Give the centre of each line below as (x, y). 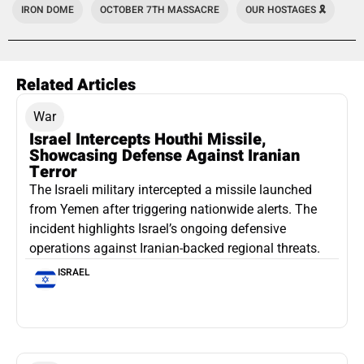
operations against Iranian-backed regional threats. (175, 249)
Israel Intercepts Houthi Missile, (148, 140)
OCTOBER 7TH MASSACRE (160, 10)
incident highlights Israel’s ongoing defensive (158, 229)
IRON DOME (48, 10)
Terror (53, 172)
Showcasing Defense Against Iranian (165, 156)
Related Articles (76, 85)
